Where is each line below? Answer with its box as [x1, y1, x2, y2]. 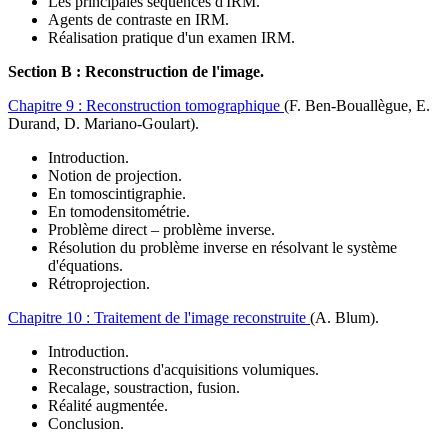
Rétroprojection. [48, 275, 150, 293]
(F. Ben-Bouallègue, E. [284, 97, 430, 115]
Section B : [8, 63, 85, 81]
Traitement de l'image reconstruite [94, 309, 310, 327]
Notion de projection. [48, 167, 182, 185]
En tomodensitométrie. [48, 203, 190, 221]
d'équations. [48, 257, 123, 275]
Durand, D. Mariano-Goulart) [8, 115, 195, 133]
